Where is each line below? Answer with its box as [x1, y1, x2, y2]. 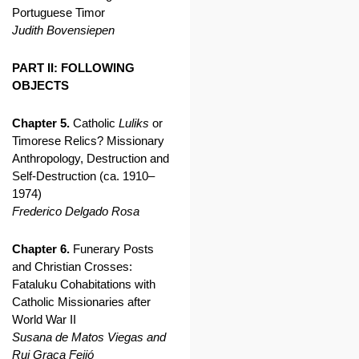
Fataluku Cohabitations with [12, 277, 155, 291]
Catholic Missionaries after [12, 295, 151, 309]
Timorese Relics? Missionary [12, 134, 164, 147]
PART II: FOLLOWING [12, 61, 135, 75]
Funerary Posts [70, 242, 154, 256]
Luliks [119, 116, 149, 130]
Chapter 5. [12, 116, 70, 130]
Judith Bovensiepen [12, 23, 115, 37]
